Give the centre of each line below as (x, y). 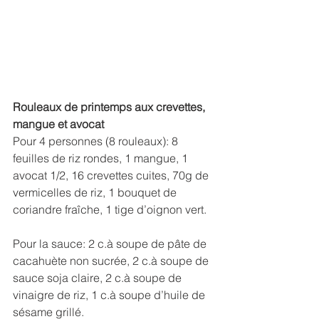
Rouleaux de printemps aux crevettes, (110, 107)
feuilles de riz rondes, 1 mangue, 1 (102, 158)
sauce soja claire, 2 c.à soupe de (99, 278)
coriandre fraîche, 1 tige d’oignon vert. (110, 210)
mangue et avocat (58, 124)
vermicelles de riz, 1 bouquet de (96, 193)
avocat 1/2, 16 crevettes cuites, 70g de (112, 176)
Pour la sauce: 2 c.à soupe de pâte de (111, 244)
